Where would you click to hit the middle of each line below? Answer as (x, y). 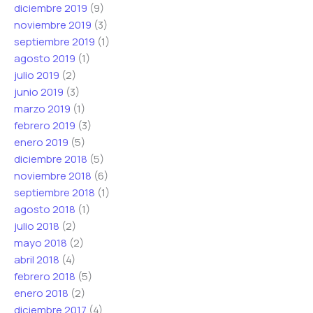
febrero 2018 (45, 276)
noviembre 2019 (53, 24)
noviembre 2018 (53, 175)
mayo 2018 (41, 242)
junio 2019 (39, 92)
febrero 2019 (45, 125)
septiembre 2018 (54, 192)
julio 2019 (37, 75)
